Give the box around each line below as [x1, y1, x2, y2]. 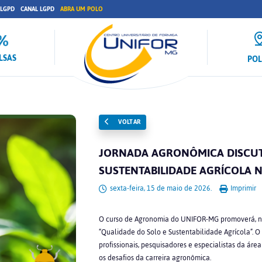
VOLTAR [116, 116, 141, 128]
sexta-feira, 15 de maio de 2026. [108, 181, 213, 195]
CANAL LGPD [20, 3, 54, 15]
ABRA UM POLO [60, 3, 103, 15]
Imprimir [228, 181, 256, 195]
